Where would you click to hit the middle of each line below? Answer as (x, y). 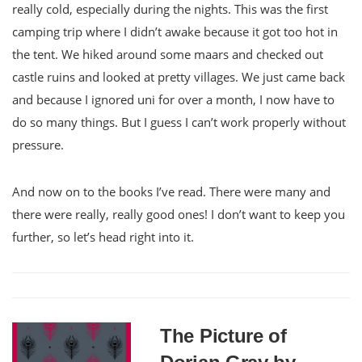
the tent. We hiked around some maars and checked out (168, 54)
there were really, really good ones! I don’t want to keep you (179, 214)
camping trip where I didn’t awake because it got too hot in (175, 31)
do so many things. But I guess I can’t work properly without (179, 122)
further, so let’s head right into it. (103, 236)
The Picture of (223, 335)
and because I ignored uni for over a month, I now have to (173, 99)
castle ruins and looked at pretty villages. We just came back (179, 76)
